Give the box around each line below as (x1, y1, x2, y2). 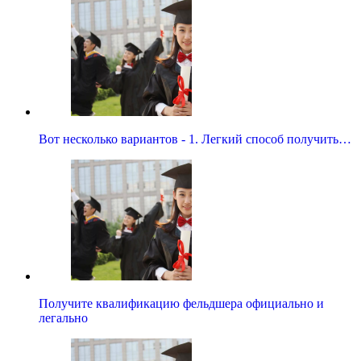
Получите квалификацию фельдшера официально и (39, 296, 324, 310)
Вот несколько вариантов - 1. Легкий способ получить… (39, 131, 351, 146)
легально (39, 310, 88, 325)
